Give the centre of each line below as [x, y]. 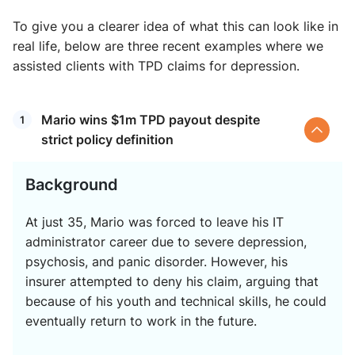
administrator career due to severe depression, [166, 242]
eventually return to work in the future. [141, 321]
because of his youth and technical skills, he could [176, 302]
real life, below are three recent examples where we [168, 46]
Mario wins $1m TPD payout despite [151, 120]
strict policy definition [107, 139]
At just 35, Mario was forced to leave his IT [155, 222]
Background [72, 184]
